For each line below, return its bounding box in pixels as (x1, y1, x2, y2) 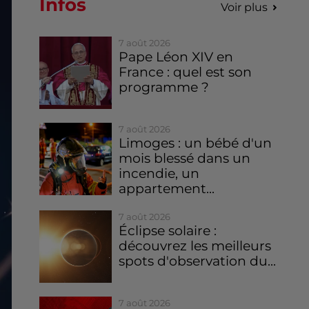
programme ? (119, 79, 210, 95)
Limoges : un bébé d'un (119, 134, 272, 151)
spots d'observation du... (119, 252, 277, 269)
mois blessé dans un (119, 150, 251, 166)
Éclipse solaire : (119, 222, 217, 239)
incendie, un (119, 165, 200, 181)
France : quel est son (119, 63, 252, 80)
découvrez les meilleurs (119, 237, 272, 254)
